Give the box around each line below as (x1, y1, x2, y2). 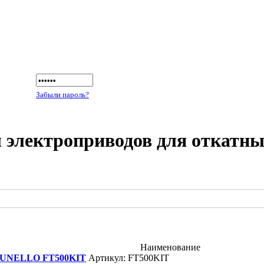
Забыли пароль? (36, 90, 89, 99)
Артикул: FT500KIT (86, 252, 169, 263)
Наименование (140, 242, 200, 252)
